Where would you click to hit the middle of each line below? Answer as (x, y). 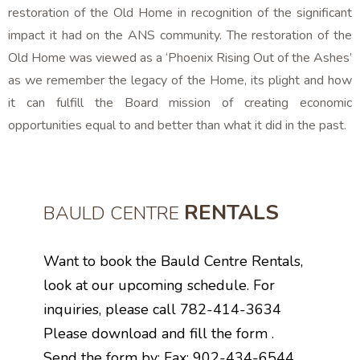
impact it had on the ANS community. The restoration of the (180, 35)
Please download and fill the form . (161, 334)
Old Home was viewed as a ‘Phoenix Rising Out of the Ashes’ (180, 57)
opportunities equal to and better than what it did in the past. (177, 125)
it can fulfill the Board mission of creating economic (180, 102)
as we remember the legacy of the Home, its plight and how (180, 80)
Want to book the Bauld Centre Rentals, (173, 262)
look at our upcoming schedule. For (159, 286)
